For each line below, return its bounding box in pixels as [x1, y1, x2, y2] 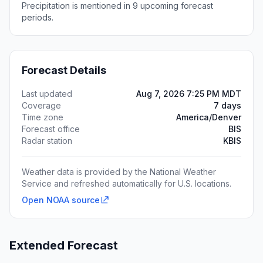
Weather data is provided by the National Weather [22, 167, 216, 177]
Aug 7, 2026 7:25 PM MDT [136, 89, 241, 99]
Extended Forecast [9, 238, 118, 252]
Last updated [22, 89, 72, 99]
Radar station [22, 136, 72, 146]
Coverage [22, 100, 61, 110]
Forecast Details [22, 64, 106, 76]
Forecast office [22, 124, 80, 134]
